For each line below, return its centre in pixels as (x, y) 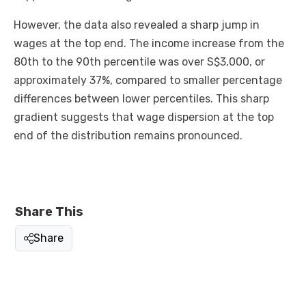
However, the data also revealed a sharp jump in (137, 25)
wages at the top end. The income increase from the (149, 44)
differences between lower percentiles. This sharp (141, 99)
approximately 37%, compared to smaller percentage (148, 81)
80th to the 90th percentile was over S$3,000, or (139, 62)
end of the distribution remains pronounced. (128, 136)
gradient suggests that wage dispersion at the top (144, 117)
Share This (49, 212)
